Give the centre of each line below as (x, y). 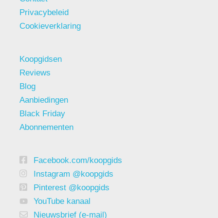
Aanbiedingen (44, 100)
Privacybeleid (44, 12)
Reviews (35, 73)
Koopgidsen (41, 59)
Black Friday (42, 113)
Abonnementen (46, 127)
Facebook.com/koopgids (78, 160)
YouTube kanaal (62, 201)
